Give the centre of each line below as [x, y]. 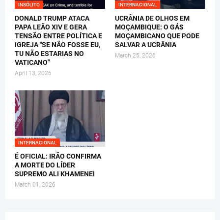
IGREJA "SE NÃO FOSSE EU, [57, 44]
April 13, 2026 [33, 73]
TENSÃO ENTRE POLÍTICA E [58, 36]
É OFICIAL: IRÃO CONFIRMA [58, 156]
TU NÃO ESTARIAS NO [49, 53]
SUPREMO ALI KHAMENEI [55, 174]
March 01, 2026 [35, 184]
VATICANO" [32, 62]
